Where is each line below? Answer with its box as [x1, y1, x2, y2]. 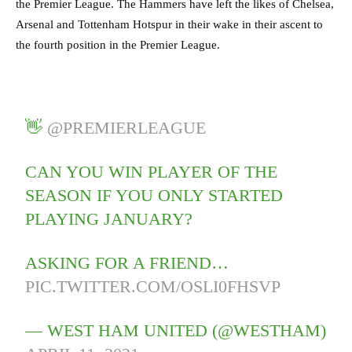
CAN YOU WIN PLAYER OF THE [25, 161, 278, 181]
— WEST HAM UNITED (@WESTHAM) [25, 320, 327, 340]
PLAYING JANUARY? [25, 208, 193, 229]
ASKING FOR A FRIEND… [25, 252, 229, 273]
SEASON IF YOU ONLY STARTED [25, 185, 284, 205]
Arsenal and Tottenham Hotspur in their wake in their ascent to [16, 17, 323, 31]
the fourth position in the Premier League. [16, 38, 220, 51]
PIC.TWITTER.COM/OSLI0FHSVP [25, 276, 281, 296]
